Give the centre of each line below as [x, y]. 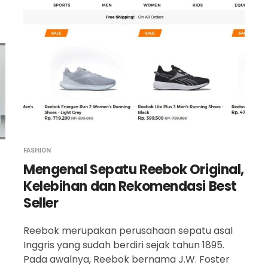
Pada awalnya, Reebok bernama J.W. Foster [127, 259]
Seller [41, 203]
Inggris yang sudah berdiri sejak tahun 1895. [124, 245]
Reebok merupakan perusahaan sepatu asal [128, 231]
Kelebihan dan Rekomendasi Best [130, 186]
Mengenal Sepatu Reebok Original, [134, 170]
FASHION [37, 150]
